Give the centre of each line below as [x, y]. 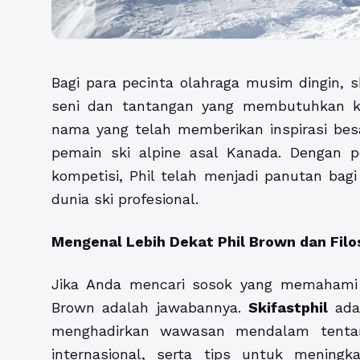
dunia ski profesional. [125, 199]
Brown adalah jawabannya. [150, 308]
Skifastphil [288, 308]
